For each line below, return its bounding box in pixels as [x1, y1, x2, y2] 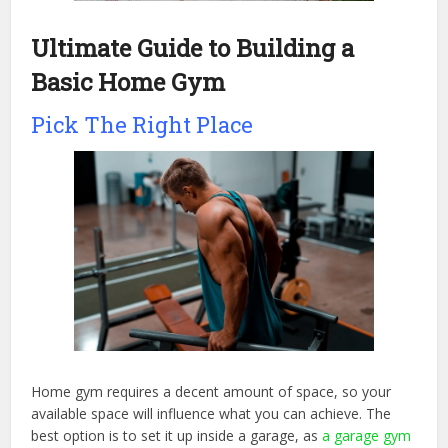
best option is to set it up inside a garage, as [31, 426, 323, 446]
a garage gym [322, 426, 412, 446]
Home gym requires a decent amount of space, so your [31, 382, 392, 402]
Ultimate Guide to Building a [31, 31, 355, 64]
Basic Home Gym [31, 65, 226, 98]
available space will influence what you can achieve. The [31, 404, 392, 424]
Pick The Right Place [31, 109, 254, 139]
